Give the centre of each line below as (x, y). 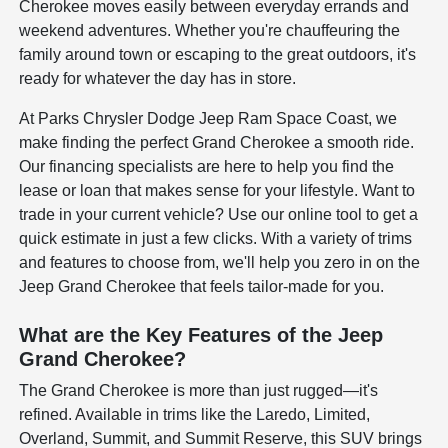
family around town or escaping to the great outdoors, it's (218, 55)
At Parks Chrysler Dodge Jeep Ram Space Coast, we (208, 119)
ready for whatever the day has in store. (158, 79)
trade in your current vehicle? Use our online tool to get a (219, 215)
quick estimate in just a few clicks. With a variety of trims (216, 239)
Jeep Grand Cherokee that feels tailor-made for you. (202, 287)
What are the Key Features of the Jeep (201, 335)
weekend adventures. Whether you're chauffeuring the (210, 31)
